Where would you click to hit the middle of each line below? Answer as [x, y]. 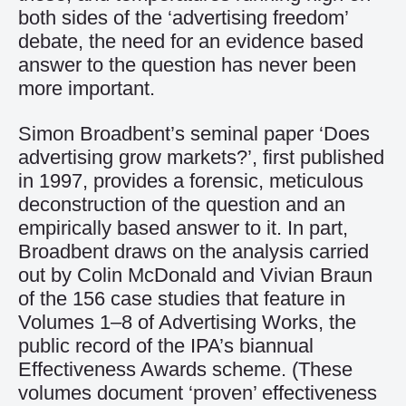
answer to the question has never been [187, 65]
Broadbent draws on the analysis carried [193, 251]
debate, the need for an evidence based [191, 41]
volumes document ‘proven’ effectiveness [198, 393]
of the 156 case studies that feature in [182, 299]
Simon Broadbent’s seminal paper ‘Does [194, 134]
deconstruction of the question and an [182, 204]
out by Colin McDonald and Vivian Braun [195, 275]
